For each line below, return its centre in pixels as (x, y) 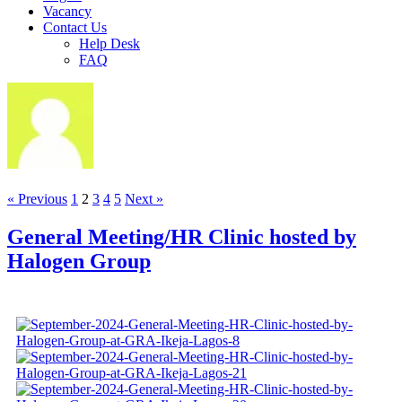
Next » (144, 199)
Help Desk (109, 44)
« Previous (37, 199)
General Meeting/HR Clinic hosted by (182, 237)
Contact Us (75, 27)
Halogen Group (79, 262)
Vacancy (67, 11)
